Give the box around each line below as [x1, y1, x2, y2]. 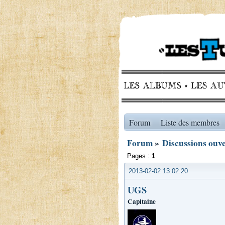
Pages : [127, 152, 152, 160]
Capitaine [128, 196, 156, 206]
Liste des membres [160, 117, 219, 128]
